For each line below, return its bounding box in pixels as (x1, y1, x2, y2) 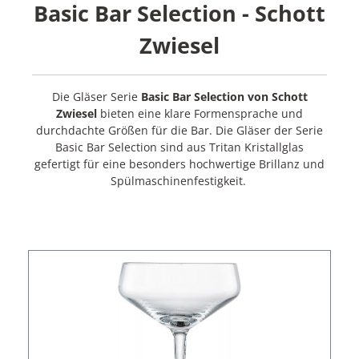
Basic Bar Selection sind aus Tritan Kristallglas (55, 139, 304, 155)
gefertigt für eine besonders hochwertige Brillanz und (34, 156, 325, 172)
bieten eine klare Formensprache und (97, 106, 303, 122)
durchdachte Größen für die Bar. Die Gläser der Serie (36, 123, 323, 139)
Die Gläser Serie (51, 89, 141, 105)
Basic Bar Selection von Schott (140, 89, 308, 105)
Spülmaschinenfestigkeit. (110, 173, 249, 189)
